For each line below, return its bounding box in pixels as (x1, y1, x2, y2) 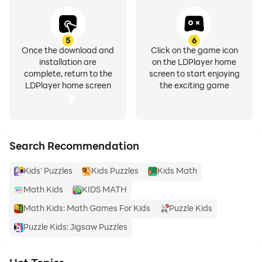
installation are (39, 56, 96, 67)
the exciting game (159, 80, 229, 91)
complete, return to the (23, 68, 112, 79)
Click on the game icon (150, 44, 238, 56)
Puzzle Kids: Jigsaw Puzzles (23, 221, 127, 232)
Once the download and (22, 44, 114, 56)
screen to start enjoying (149, 68, 240, 79)
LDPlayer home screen (25, 80, 111, 91)
